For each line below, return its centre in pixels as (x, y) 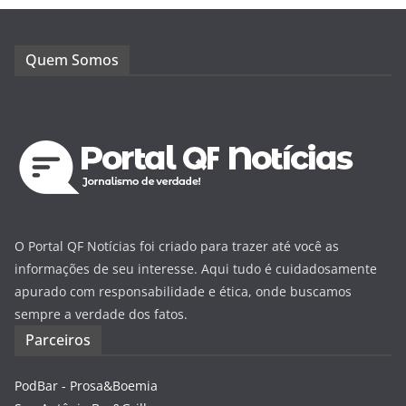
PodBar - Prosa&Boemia (86, 385)
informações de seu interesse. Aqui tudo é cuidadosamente (196, 268)
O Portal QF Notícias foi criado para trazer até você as (177, 246)
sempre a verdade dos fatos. (101, 314)
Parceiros (58, 339)
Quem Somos (72, 59)
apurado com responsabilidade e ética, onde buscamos (183, 291)
